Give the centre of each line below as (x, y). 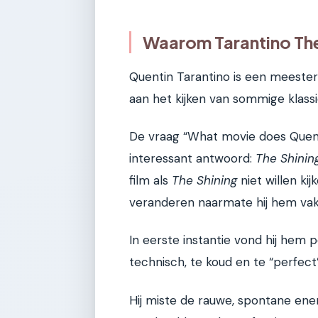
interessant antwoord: (192, 159)
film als (150, 181)
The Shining (204, 181)
